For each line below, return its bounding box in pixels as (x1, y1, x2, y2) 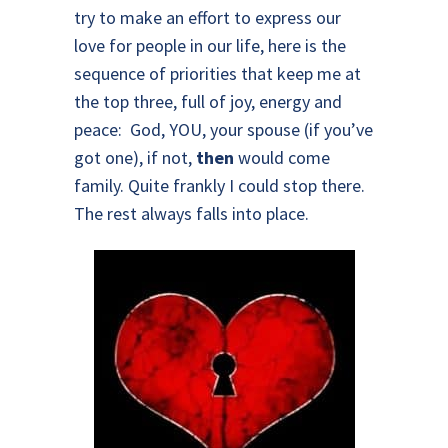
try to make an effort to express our (74, 6, 341, 29)
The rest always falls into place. (74, 202, 309, 225)
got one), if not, (74, 146, 196, 169)
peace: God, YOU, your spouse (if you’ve (74, 118, 373, 141)
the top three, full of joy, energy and (74, 90, 342, 113)
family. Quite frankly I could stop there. (74, 174, 365, 197)
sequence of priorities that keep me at (74, 62, 361, 85)
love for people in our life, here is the (74, 34, 346, 57)
